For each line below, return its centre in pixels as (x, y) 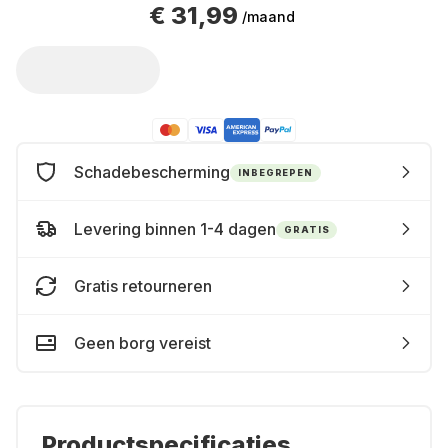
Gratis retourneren (143, 286)
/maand (268, 16)
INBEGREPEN (275, 172)
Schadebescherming (152, 172)
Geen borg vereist (142, 343)
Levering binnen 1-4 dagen (175, 229)
